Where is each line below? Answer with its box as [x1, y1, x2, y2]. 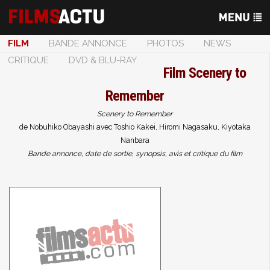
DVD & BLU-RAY [69, 55, 137, 66]
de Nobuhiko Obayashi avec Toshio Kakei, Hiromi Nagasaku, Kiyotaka [19, 123, 251, 131]
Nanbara [120, 136, 149, 145]
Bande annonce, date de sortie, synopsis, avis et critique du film [27, 149, 242, 158]
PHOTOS [147, 38, 184, 49]
